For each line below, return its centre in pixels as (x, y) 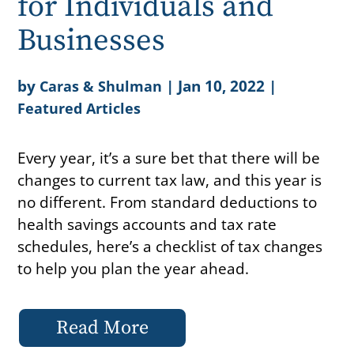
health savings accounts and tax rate (147, 224)
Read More (103, 328)
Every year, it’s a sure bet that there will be (169, 158)
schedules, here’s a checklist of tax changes (170, 247)
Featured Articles (79, 109)
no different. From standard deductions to (168, 202)
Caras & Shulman (101, 87)
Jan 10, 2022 (222, 86)
